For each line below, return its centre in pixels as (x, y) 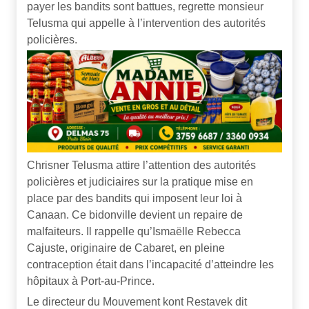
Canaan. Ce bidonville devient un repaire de (135, 215)
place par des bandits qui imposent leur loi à (134, 198)
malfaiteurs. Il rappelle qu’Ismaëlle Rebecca (134, 231)
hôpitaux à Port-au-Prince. (91, 281)
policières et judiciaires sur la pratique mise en (140, 181)
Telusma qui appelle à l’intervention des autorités (146, 23)
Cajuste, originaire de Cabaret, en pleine (126, 248)
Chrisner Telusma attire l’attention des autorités (141, 165)
